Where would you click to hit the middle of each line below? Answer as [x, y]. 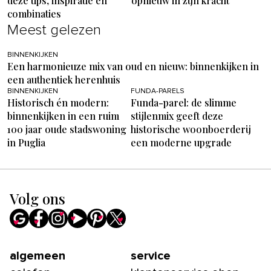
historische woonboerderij [191, 129]
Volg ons [38, 198]
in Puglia [26, 142]
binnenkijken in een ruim [63, 116]
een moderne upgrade [181, 142]
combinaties [34, 13]
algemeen [38, 256]
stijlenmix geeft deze [177, 116]
